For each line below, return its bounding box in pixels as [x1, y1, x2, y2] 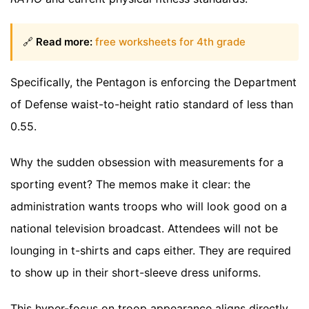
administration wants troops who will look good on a [10, 199, 287, 214]
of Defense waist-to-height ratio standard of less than [10, 97, 293, 112]
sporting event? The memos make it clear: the [10, 177, 250, 192]
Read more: [36, 35, 92, 49]
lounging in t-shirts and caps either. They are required [10, 243, 291, 258]
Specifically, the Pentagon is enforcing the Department [10, 75, 297, 90]
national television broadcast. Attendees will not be [10, 221, 278, 236]
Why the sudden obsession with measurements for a [10, 155, 283, 170]
